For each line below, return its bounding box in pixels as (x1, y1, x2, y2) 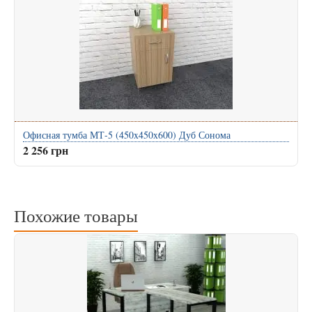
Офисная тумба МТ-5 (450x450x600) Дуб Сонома (23, 128, 231, 142)
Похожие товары (14, 203, 138, 228)
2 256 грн (23, 142, 68, 159)
